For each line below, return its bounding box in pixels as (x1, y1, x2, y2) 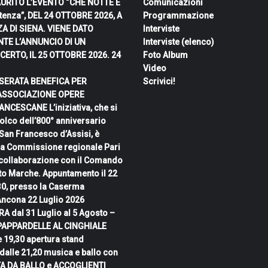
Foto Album (143, 50, 188, 60)
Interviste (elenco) (143, 37, 214, 47)
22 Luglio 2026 (28, 195, 84, 205)
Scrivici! (143, 77, 175, 87)
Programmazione (143, 11, 214, 21)
